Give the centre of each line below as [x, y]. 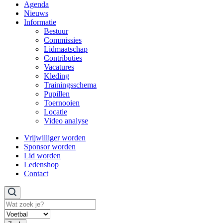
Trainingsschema [70, 85]
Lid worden [42, 156]
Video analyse [66, 121]
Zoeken [15, 203]
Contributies [63, 58]
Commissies [63, 40]
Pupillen [57, 94]
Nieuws [36, 13]
